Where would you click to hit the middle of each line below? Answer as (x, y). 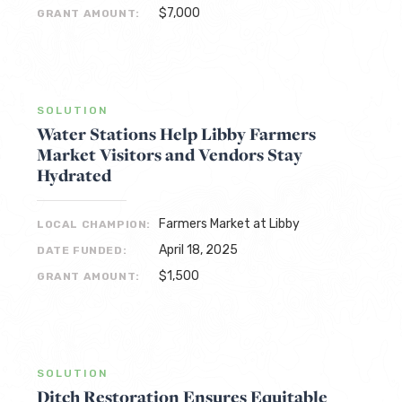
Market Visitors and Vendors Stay (170, 154)
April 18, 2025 (198, 250)
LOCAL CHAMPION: (94, 224)
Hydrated (74, 175)
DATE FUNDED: (82, 250)
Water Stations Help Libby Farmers (176, 134)
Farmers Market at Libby (229, 224)
